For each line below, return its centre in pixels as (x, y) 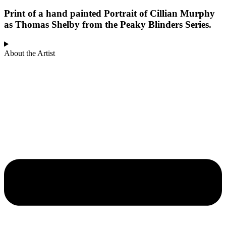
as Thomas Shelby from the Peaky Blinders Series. (108, 24)
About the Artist (30, 53)
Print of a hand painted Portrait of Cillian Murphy (109, 13)
